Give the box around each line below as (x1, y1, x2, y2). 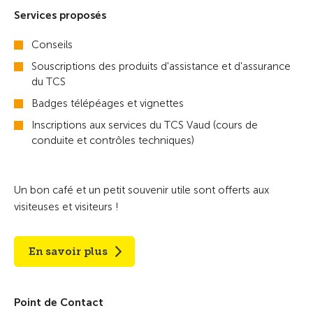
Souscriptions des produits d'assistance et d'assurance (31, 60, 291, 73)
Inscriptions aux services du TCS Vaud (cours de (31, 119, 258, 131)
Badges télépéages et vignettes (31, 97, 184, 110)
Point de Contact (14, 296, 103, 309)
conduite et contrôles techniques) (31, 134, 194, 147)
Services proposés (14, 9, 106, 22)
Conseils (31, 38, 73, 51)
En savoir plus (29, 245, 108, 258)
